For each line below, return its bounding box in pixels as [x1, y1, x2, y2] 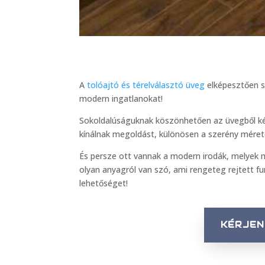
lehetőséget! [79, 177, 128, 189]
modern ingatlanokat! [79, 93, 163, 105]
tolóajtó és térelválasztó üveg [87, 79, 205, 91]
